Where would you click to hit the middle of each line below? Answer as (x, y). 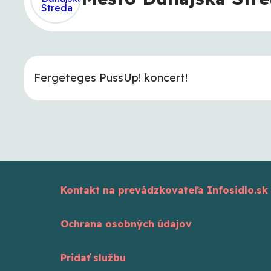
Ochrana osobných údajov (126, 224)
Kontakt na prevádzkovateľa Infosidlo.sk (164, 190)
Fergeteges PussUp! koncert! (111, 78)
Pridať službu (93, 258)
